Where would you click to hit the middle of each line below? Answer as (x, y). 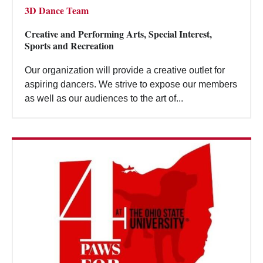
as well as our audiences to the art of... (104, 98)
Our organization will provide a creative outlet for (125, 70)
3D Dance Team (57, 10)
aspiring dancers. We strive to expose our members (131, 84)
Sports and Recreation (69, 45)
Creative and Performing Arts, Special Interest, (118, 33)
